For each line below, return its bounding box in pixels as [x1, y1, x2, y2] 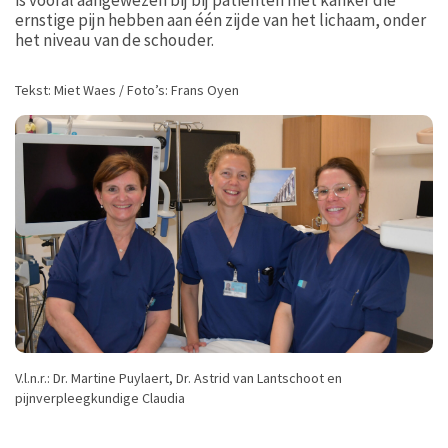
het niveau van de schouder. [15, 29, 214, 51]
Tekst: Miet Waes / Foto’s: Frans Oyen [15, 81, 239, 99]
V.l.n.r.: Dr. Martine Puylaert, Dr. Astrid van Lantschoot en [15, 369, 342, 388]
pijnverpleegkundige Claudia [15, 389, 185, 408]
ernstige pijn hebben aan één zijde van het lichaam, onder [15, 9, 426, 31]
